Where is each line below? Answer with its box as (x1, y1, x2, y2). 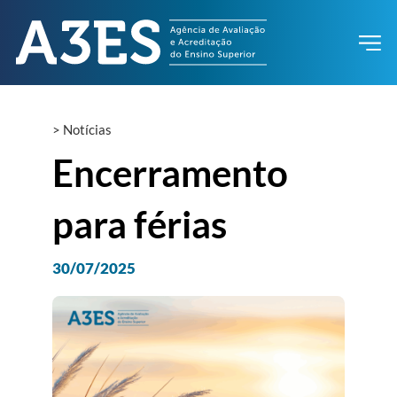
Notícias (63, 122, 113, 138)
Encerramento (52, 150, 289, 195)
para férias (52, 201, 228, 246)
